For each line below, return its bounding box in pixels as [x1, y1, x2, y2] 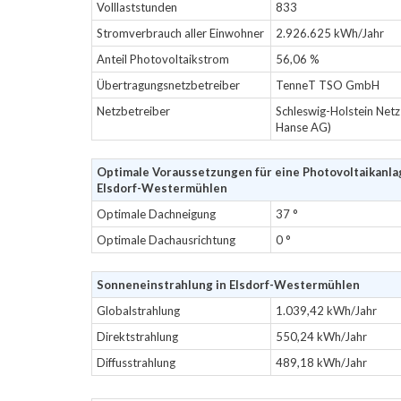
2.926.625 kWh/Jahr [276, 26, 384, 40]
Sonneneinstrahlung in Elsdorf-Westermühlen [97, 277, 360, 292]
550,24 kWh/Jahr [276, 329, 367, 344]
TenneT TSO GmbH [276, 78, 380, 92]
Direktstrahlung [97, 329, 178, 344]
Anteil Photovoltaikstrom [97, 52, 229, 66]
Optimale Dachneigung [97, 207, 216, 221]
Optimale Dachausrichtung [97, 233, 235, 247]
